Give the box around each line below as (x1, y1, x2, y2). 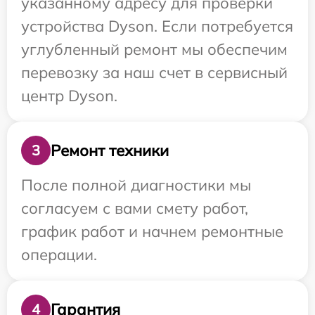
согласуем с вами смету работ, (21, 198, 248, 218)
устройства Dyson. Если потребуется (21, 16, 293, 36)
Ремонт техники (51, 140, 169, 160)
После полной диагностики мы (21, 175, 251, 195)
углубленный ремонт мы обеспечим (21, 39, 288, 59)
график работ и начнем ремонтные (21, 221, 283, 241)
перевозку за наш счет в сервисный (21, 63, 288, 82)
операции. (21, 245, 97, 264)
